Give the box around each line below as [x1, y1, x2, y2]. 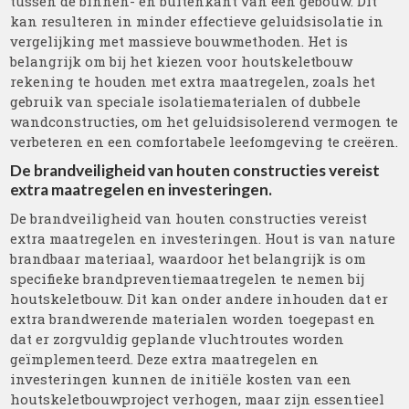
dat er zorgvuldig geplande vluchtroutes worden [10, 330, 345, 348]
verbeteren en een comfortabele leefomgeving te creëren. [10, 132, 399, 151]
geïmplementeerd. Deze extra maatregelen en [10, 350, 320, 368]
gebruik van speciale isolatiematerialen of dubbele [10, 92, 362, 110]
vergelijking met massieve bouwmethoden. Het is [10, 32, 349, 50]
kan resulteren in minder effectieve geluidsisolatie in [10, 12, 384, 30]
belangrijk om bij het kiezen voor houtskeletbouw [10, 52, 353, 70]
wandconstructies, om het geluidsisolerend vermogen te [10, 112, 399, 131]
